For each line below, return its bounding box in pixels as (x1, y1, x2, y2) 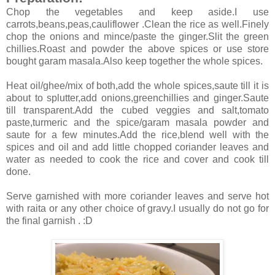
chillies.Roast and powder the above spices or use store (6, 43, 269, 54)
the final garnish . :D (6, 215, 93, 226)
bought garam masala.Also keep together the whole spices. (6, 55, 263, 66)
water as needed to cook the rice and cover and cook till (6, 153, 269, 165)
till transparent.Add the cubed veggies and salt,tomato (6, 104, 269, 115)
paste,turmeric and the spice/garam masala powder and (6, 117, 269, 128)
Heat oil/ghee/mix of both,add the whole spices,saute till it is (6, 80, 269, 91)
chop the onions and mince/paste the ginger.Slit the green (6, 31, 269, 42)
